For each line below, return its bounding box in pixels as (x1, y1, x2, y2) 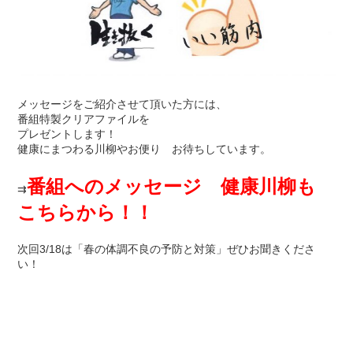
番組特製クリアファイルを (17, 113, 150, 125)
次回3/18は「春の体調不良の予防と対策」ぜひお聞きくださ (17, 243, 316, 255)
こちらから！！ (17, 202, 154, 223)
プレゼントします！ (17, 128, 117, 140)
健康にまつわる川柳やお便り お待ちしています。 (17, 143, 272, 155)
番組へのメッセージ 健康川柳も (27, 176, 317, 197)
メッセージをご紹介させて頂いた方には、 (17, 98, 228, 110)
